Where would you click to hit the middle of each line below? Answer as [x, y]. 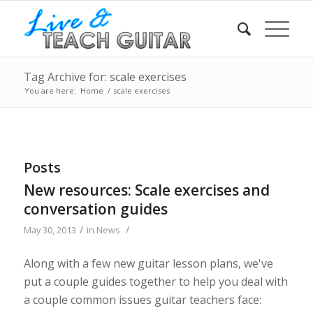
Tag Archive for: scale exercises [105, 77]
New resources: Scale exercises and [146, 190]
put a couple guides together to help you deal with [155, 281]
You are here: [50, 90]
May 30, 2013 [50, 230]
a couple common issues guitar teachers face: [142, 299]
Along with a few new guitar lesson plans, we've [148, 263]
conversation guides [95, 209]
